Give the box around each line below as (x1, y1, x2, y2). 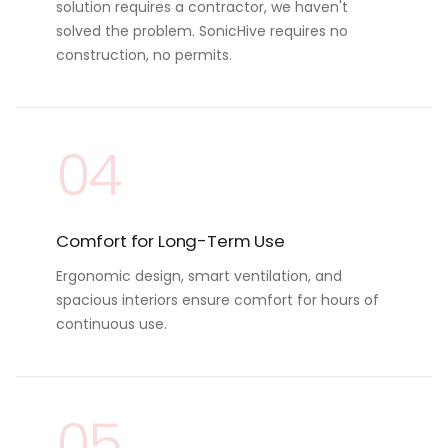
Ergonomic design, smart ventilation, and (56, 266, 342, 287)
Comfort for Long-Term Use (56, 228, 285, 253)
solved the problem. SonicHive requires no (56, 20, 348, 41)
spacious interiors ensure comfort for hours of (56, 290, 379, 311)
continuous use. (56, 314, 167, 335)
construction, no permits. (56, 44, 232, 65)
